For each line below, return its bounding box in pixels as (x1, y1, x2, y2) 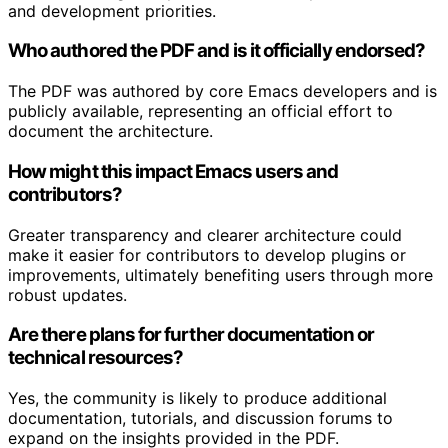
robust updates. (8, 284, 127, 305)
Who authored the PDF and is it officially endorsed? (8, 39, 426, 63)
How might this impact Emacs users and (8, 159, 339, 183)
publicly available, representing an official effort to (8, 101, 393, 122)
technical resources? (8, 346, 184, 370)
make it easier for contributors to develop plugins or (8, 244, 406, 265)
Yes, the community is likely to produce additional (8, 388, 387, 409)
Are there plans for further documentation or (8, 323, 374, 347)
